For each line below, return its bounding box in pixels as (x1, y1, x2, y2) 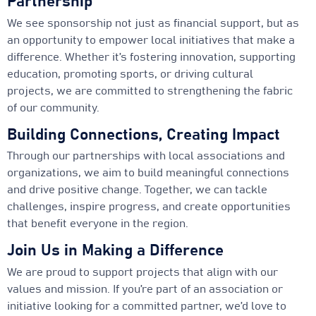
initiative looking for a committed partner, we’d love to (7, 300, 286, 312)
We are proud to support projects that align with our (7, 267, 278, 279)
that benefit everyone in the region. (7, 218, 188, 230)
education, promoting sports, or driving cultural (7, 68, 253, 80)
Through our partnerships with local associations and (7, 150, 285, 162)
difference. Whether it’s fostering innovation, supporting (7, 51, 296, 63)
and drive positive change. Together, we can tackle (7, 184, 267, 196)
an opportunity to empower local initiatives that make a (7, 34, 295, 46)
